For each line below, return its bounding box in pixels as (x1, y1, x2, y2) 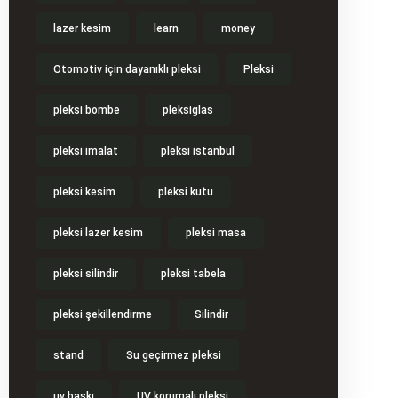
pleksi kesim (52, 186, 115, 198)
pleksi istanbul (160, 145, 235, 157)
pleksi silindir (52, 267, 118, 280)
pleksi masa (185, 227, 246, 239)
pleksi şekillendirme (52, 308, 152, 321)
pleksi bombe (52, 104, 120, 116)
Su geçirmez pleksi (125, 349, 221, 362)
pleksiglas (162, 104, 213, 116)
